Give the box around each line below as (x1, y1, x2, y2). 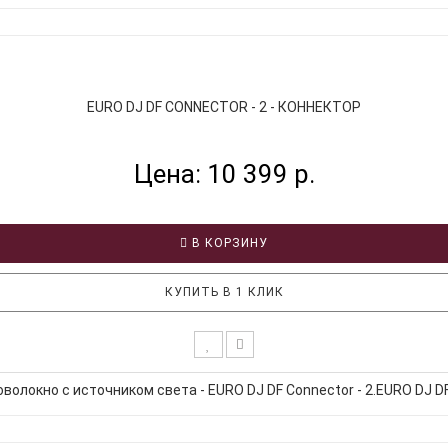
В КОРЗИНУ (188, 235, 268, 250)
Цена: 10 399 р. (133, 158, 315, 189)
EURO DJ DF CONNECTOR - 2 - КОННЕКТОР (87, 98, 361, 115)
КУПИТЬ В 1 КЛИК (164, 284, 284, 299)
